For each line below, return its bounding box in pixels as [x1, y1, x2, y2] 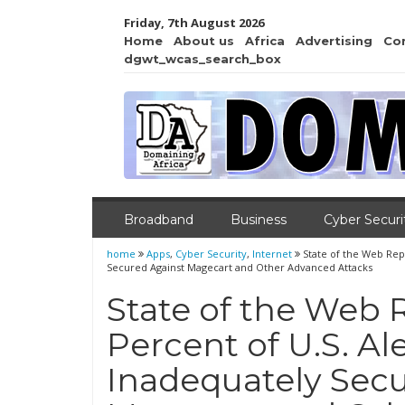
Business [231, 212, 287, 228]
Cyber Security [175, 247, 247, 260]
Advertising [296, 33, 372, 48]
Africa [245, 33, 285, 48]
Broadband [124, 212, 193, 228]
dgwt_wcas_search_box [124, 52, 281, 66]
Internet [252, 247, 292, 260]
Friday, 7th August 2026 [124, 14, 264, 31]
